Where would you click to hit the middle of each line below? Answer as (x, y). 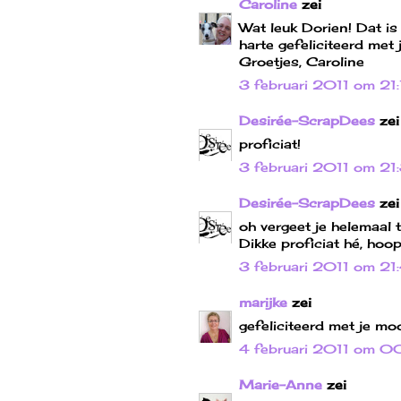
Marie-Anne (281, 384)
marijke (263, 302)
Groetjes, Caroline (302, 61)
